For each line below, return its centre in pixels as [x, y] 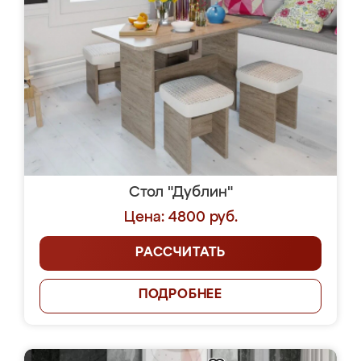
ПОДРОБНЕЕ [180, 295]
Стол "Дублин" [180, 193]
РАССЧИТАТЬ [180, 253]
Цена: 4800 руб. [180, 218]
